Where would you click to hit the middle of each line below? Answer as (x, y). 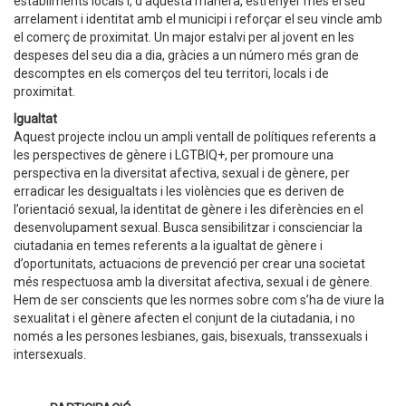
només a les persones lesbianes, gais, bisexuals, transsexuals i (191, 336)
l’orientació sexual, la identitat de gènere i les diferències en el (188, 209)
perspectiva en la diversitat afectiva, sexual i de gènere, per (182, 173)
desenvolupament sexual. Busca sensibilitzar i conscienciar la (188, 227)
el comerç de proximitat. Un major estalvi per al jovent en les (184, 37)
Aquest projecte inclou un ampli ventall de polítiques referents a (195, 137)
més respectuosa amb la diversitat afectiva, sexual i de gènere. (193, 282)
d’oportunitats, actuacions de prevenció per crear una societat (189, 264)
